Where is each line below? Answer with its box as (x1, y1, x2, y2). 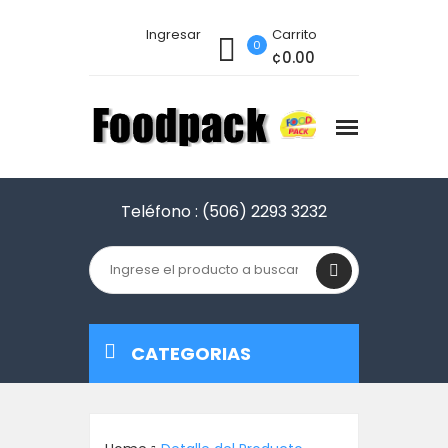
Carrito (272, 25, 317, 44)
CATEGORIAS (131, 341, 251, 366)
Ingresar (146, 25, 201, 44)
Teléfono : (121, 200, 202, 223)
